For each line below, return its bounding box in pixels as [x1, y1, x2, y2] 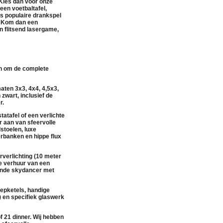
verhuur [3, 159, 26, 167]
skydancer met [11, 166, 54, 174]
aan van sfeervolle [2, 118, 56, 126]
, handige [24, 186, 50, 194]
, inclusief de [17, 92, 53, 99]
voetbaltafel [12, 4, 45, 12]
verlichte [40, 111, 65, 119]
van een [26, 159, 50, 167]
